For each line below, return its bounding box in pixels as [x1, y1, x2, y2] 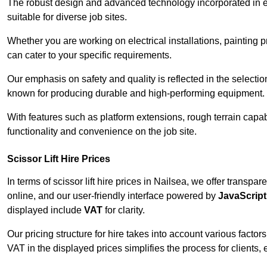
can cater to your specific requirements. [7, 50, 172, 61]
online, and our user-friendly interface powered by [7, 191, 218, 201]
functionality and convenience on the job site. [7, 126, 197, 137]
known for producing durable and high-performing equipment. [7, 88, 265, 99]
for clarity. [103, 205, 145, 216]
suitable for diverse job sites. [7, 12, 127, 23]
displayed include [7, 205, 84, 216]
